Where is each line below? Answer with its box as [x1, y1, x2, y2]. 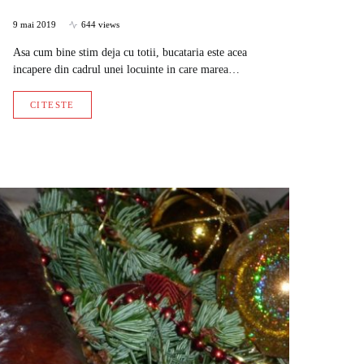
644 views [81, 19, 119, 30]
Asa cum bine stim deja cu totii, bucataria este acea [13, 46, 247, 59]
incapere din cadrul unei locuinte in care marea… [13, 63, 240, 76]
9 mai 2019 [13, 19, 56, 30]
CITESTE [30, 100, 75, 110]
